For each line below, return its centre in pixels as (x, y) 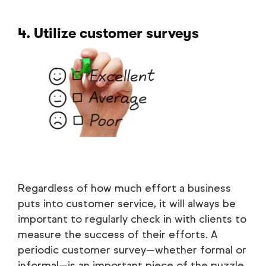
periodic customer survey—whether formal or (132, 250)
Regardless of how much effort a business (124, 188)
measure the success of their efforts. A (118, 234)
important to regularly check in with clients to (132, 219)
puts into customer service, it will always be (127, 203)
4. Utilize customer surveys (108, 33)
